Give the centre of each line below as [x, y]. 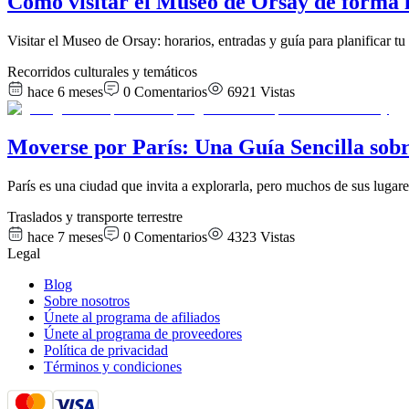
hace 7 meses [65, 236]
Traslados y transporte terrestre [95, 216]
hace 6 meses [65, 92]
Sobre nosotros [87, 300]
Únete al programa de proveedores [143, 333]
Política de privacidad [106, 350]
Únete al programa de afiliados [132, 317]
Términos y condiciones [113, 366]
